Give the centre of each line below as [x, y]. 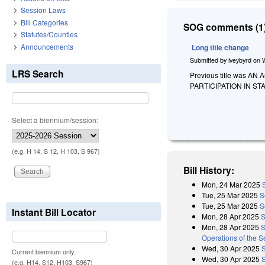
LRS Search [38, 73]
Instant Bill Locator [54, 212]
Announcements [47, 46]
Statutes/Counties [49, 34]
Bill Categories [44, 22]
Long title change [221, 47]
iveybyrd [240, 60]
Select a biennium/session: [55, 119]
